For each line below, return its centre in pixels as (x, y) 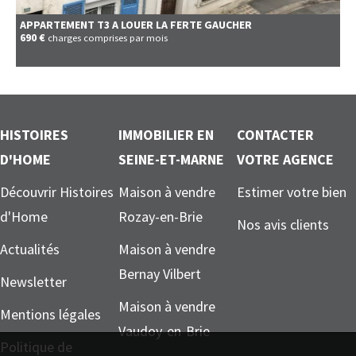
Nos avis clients (283, 224)
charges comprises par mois (108, 37)
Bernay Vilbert (160, 273)
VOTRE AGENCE (285, 159)
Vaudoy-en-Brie (164, 331)
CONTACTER (275, 134)
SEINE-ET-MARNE (171, 159)
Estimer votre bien (292, 192)
